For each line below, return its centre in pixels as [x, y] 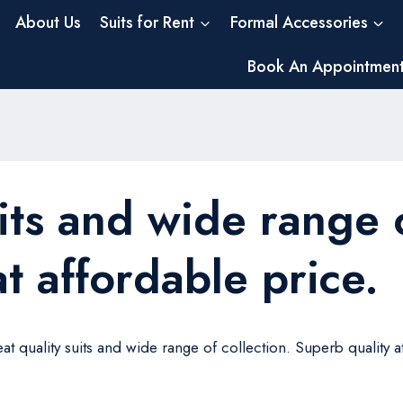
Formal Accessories [299, 22]
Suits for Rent [148, 22]
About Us [48, 22]
